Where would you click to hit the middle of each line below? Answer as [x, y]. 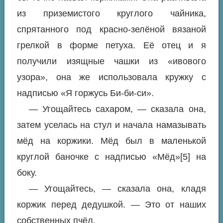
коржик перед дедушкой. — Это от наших [111, 205]
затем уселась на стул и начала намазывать [111, 125]
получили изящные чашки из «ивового [111, 61]
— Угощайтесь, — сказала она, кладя [117, 189]
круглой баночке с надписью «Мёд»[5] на [111, 157]
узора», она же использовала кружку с [111, 77]
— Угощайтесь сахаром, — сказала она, [117, 109]
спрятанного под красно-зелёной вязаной [111, 30]
